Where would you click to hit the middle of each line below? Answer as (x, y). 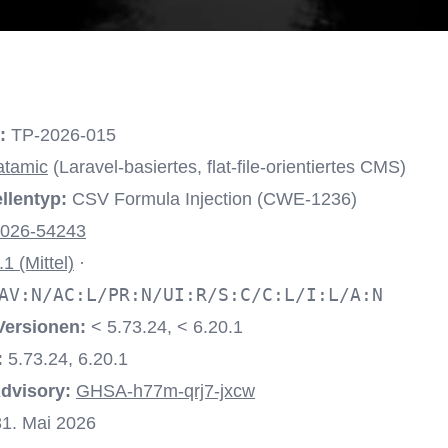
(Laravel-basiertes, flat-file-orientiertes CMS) (227, 167)
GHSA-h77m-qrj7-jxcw (165, 391)
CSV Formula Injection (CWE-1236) (212, 199)
